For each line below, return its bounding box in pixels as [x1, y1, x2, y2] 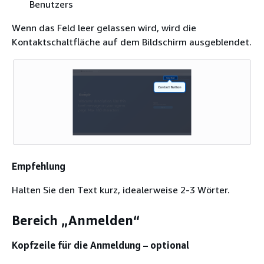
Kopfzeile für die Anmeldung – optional [12, 239, 189, 251]
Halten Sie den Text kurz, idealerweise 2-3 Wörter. [12, 183, 230, 196]
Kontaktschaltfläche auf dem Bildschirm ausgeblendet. [12, 36, 252, 48]
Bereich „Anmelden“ [12, 213, 140, 229]
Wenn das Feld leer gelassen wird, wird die [12, 22, 196, 34]
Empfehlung [12, 160, 65, 172]
